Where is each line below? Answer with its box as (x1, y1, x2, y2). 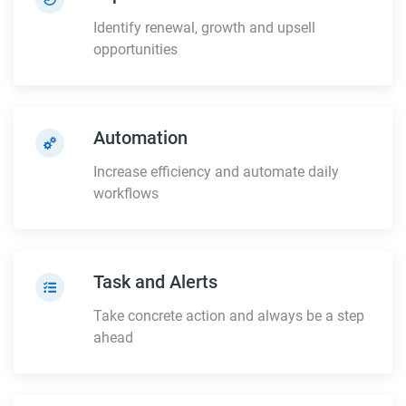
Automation (93, 126, 188, 149)
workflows (93, 184, 159, 202)
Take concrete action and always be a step (93, 306, 364, 324)
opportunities (93, 40, 178, 58)
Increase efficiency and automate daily (93, 162, 339, 180)
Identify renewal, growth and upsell (93, 18, 315, 36)
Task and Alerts (93, 270, 217, 293)
